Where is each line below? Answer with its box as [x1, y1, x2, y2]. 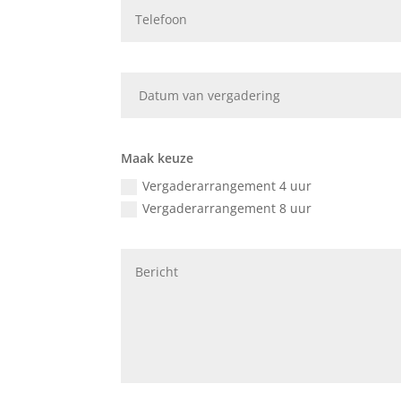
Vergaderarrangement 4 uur [142, 177, 312, 195]
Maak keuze [121, 149, 194, 166]
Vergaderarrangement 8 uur [142, 200, 312, 218]
